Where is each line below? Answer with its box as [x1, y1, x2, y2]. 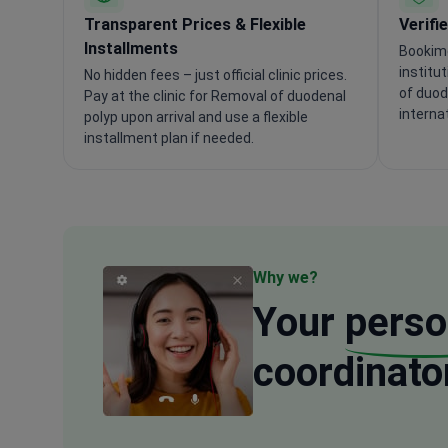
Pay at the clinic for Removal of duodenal [84, 87, 346, 104]
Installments [84, 38, 178, 58]
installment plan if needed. [84, 129, 254, 146]
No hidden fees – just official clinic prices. [84, 66, 347, 83]
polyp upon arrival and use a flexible [84, 108, 308, 125]
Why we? [253, 267, 318, 287]
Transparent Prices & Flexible [84, 14, 306, 34]
